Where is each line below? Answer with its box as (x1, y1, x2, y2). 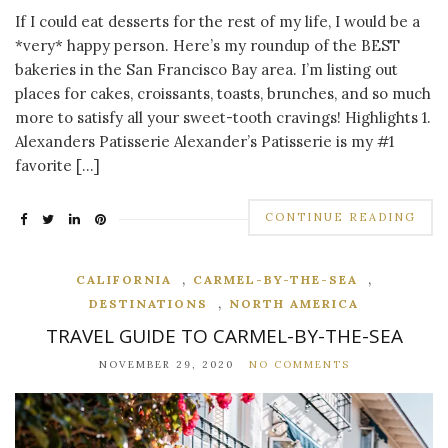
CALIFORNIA (75, 271, 172, 287)
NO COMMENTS (248, 357, 350, 371)
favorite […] (15, 155, 100, 175)
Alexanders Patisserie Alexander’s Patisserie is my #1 (15, 131, 394, 151)
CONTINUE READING (265, 209, 416, 224)
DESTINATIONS (89, 295, 208, 311)
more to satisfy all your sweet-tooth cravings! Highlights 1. (15, 107, 431, 127)
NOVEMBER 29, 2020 (98, 357, 234, 371)
